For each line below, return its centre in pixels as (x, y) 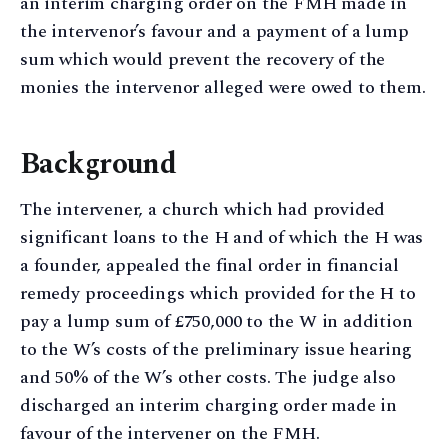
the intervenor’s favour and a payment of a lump (214, 32)
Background (98, 165)
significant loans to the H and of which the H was (222, 237)
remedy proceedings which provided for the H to (218, 293)
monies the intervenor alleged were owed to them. (223, 88)
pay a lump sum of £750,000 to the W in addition (216, 321)
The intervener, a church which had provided (203, 209)
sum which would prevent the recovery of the (203, 60)
